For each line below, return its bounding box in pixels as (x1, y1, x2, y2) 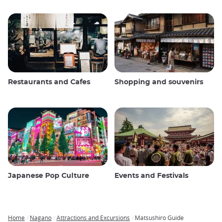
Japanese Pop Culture (8, 172, 89, 180)
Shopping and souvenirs (114, 78, 203, 86)
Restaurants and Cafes (8, 78, 90, 86)
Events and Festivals (114, 172, 188, 180)
